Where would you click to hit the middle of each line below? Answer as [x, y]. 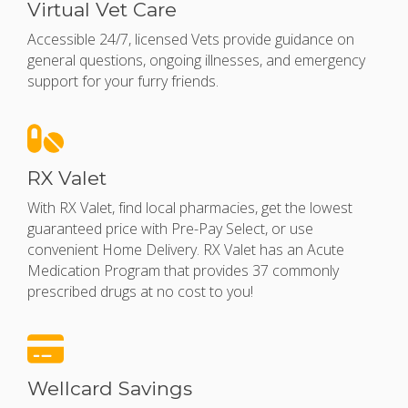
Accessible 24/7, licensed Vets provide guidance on [191, 40]
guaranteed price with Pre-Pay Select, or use [170, 229]
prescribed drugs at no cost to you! [140, 292]
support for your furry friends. [123, 82]
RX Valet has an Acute [274, 250]
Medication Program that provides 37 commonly [183, 271]
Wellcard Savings [110, 389]
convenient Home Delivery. [115, 250]
